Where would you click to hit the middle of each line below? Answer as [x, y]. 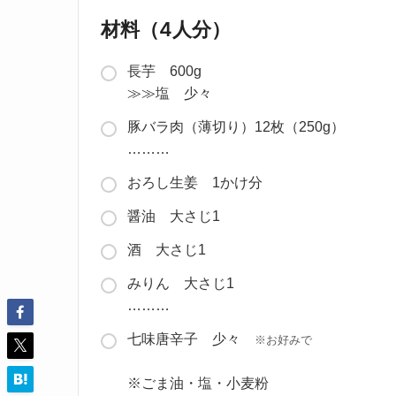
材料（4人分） [166, 30]
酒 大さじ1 [167, 250]
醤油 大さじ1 [174, 217]
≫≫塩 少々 [170, 94]
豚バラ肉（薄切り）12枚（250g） [236, 127]
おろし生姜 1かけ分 [195, 183]
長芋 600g [171, 72]
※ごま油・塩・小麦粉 [198, 384]
